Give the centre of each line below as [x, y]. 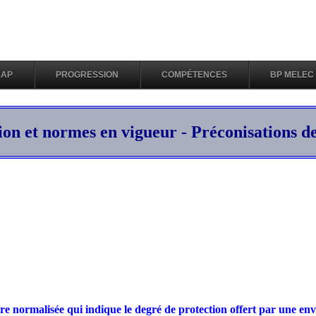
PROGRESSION [87, 75]
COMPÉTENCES [194, 75]
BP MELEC [292, 75]
